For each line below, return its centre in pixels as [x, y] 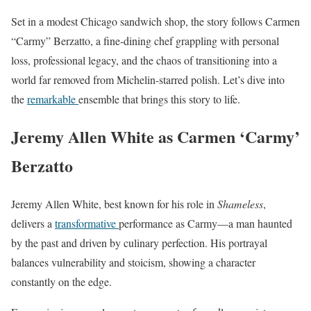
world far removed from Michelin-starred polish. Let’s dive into [148, 79]
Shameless [240, 204]
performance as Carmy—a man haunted [205, 224]
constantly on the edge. [61, 282]
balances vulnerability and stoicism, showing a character [133, 262]
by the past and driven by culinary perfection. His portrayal [139, 243]
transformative [87, 224]
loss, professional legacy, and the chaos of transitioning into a [144, 60]
